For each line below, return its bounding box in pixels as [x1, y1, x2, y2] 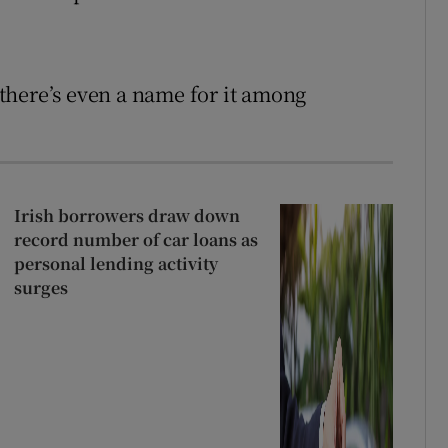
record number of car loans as [13, 227, 258, 251]
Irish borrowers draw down [13, 203, 240, 227]
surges [13, 275, 68, 299]
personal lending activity [13, 251, 218, 275]
